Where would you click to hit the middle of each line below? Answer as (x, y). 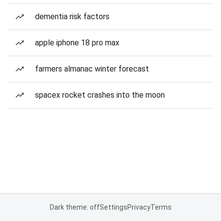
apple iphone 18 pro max (77, 43)
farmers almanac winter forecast (92, 69)
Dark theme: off (74, 207)
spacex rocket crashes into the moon (100, 95)
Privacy (139, 207)
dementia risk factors (72, 17)
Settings (113, 207)
